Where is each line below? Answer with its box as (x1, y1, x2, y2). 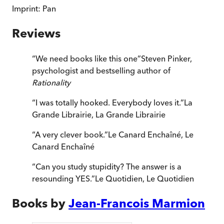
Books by (12, 196, 65, 211)
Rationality (32, 77, 70, 88)
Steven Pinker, (141, 53, 192, 64)
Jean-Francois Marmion (68, 196, 205, 211)
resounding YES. (32, 173, 91, 184)
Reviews (12, 26, 60, 41)
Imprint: (12, 3, 42, 14)
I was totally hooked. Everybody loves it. (35, 97, 180, 108)
